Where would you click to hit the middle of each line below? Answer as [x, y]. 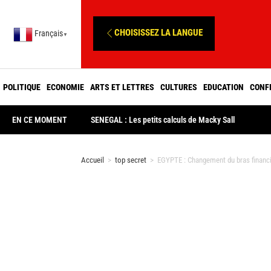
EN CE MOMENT [40, 120]
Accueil [93, 160]
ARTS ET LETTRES [122, 87]
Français [49, 34]
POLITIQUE [22, 87]
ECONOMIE [65, 87]
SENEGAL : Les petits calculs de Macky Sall [163, 120]
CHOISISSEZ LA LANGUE [159, 32]
